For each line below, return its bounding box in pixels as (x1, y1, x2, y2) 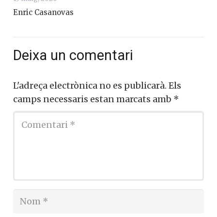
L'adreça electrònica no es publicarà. (13, 80, 167, 92)
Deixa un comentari (13, 47, 137, 64)
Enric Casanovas (13, 8, 74, 17)
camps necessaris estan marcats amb (13, 93, 173, 105)
